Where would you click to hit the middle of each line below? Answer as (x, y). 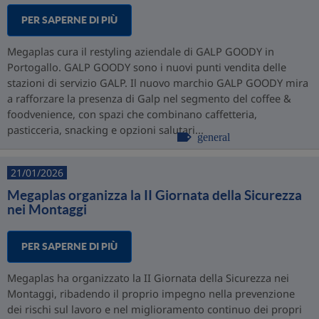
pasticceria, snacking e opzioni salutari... (105, 130)
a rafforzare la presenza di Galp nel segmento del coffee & (149, 98)
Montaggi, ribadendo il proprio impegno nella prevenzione (151, 293)
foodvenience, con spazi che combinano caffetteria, (132, 114)
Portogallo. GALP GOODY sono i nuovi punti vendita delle (147, 67)
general (214, 136)
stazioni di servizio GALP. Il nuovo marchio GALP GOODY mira (158, 83)
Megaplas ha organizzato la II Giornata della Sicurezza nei (148, 278)
